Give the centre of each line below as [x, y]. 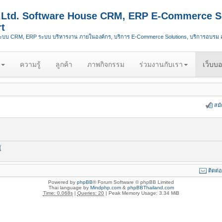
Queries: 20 [90, 193]
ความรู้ [30, 64]
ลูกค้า [64, 64]
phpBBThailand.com [150, 188]
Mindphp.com [105, 188]
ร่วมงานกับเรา [161, 64]
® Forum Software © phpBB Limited [133, 182]
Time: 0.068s [58, 193]
